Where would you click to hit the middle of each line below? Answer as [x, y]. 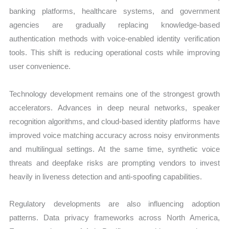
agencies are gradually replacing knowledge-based [114, 25]
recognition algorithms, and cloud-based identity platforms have [114, 121]
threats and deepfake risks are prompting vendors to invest [114, 163]
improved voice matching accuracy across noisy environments [114, 135]
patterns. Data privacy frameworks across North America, [114, 217]
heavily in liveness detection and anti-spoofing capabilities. [106, 176]
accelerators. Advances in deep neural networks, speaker [114, 107]
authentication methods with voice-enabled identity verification [114, 39]
